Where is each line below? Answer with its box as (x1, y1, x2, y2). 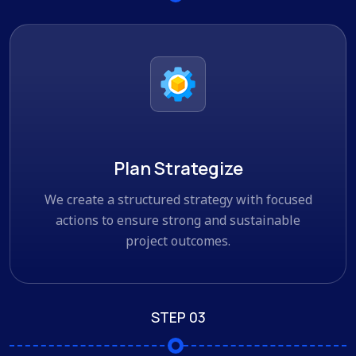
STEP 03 (150, 307, 206, 327)
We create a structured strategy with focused (44, 190, 312, 208)
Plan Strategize (113, 156, 243, 180)
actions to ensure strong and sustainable (56, 211, 300, 229)
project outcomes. (126, 231, 230, 250)
